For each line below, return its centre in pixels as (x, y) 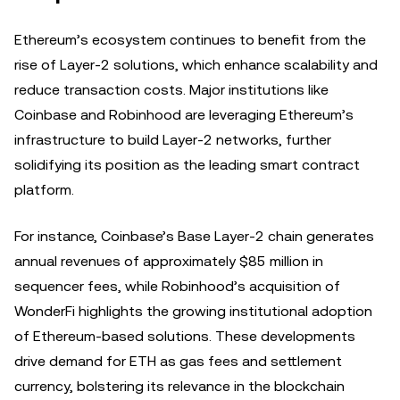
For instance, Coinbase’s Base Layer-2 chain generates (194, 236)
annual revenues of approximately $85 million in (169, 261)
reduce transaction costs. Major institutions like (171, 89)
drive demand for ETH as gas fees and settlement (178, 361)
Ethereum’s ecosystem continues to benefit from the (190, 39)
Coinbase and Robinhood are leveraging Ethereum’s (184, 114)
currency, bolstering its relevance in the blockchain (179, 386)
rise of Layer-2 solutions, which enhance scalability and (196, 64)
